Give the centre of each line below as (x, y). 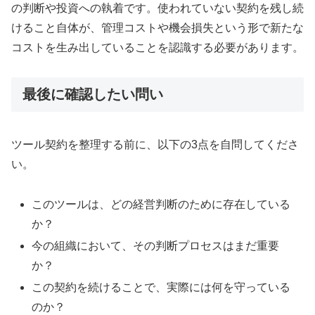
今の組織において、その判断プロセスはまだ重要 (156, 245)
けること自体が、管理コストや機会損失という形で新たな (157, 27)
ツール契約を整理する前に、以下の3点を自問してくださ (155, 144)
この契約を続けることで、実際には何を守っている (161, 288)
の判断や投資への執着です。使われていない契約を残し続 (157, 8)
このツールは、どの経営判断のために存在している (161, 204)
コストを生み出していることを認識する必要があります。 (157, 47)
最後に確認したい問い (93, 95)
